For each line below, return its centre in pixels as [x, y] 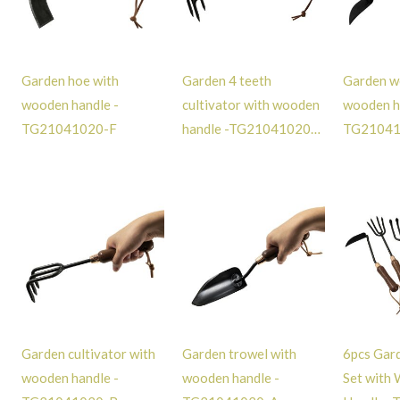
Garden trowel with [240, 353]
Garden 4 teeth [227, 80]
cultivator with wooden [251, 104]
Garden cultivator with [89, 353]
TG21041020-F [70, 128]
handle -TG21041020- [250, 128]
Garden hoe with [71, 80]
